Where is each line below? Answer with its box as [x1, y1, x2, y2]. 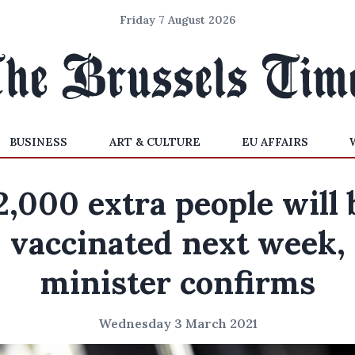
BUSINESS [10, 135, 68, 149]
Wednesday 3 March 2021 [97, 315, 258, 331]
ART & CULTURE [109, 135, 200, 149]
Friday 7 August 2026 [120, 13, 235, 27]
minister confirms [40, 262, 315, 303]
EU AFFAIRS [241, 135, 308, 149]
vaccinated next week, [10, 223, 345, 263]
